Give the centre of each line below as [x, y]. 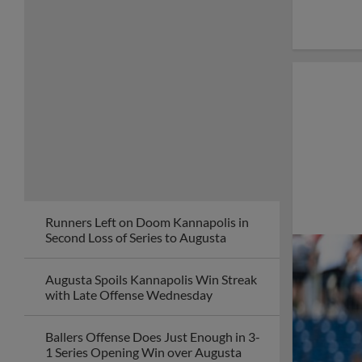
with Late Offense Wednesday [129, 295]
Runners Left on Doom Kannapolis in [147, 222]
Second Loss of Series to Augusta [136, 237]
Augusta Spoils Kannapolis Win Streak [151, 279]
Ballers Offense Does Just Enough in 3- [153, 337]
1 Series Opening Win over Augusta [143, 352]
